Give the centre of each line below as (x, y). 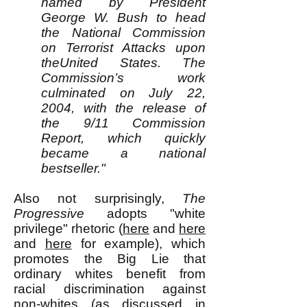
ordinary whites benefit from (110, 274)
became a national (123, 153)
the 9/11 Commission (123, 123)
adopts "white (145, 213)
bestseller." (73, 168)
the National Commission (123, 33)
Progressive (49, 213)
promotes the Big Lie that (110, 259)
